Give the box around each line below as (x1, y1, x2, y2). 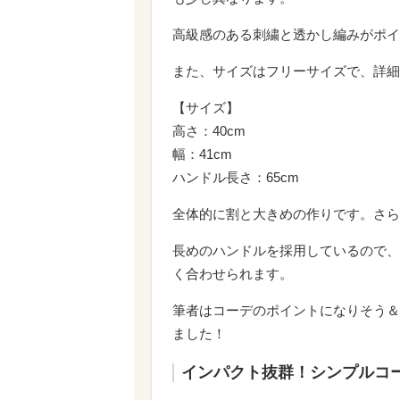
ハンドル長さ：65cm (172, 169, 299, 185)
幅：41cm (172, 146, 232, 162)
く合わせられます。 (172, 265, 293, 281)
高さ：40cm (172, 122, 246, 138)
